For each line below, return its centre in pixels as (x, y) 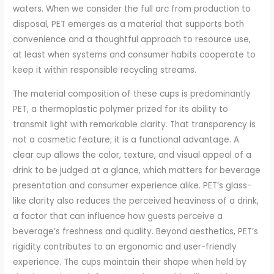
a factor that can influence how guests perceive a (118, 216)
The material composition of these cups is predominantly (132, 94)
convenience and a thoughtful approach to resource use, (132, 39)
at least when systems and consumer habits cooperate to (135, 54)
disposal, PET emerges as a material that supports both (129, 24)
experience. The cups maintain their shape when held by (130, 262)
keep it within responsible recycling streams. (105, 70)
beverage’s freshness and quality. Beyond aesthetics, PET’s (136, 231)
